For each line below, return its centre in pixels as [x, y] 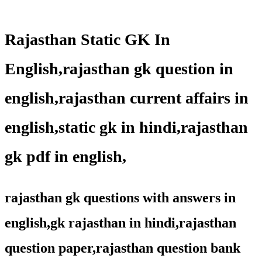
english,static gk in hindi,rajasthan [126, 127]
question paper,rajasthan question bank [123, 248]
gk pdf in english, [65, 157]
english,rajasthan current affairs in [127, 98]
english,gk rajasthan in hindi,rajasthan [120, 223]
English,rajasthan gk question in [119, 69]
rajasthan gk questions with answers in [120, 198]
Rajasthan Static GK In [87, 40]
